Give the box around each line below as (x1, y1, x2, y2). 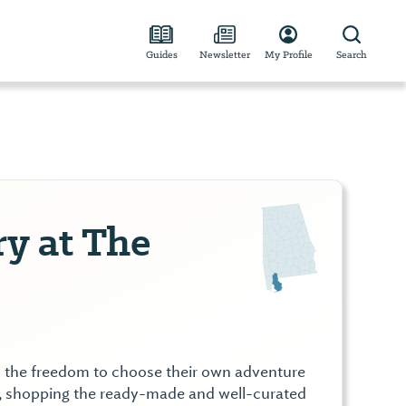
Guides (145, 47, 178, 62)
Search (336, 47, 367, 62)
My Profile (264, 47, 313, 62)
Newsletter (199, 47, 250, 62)
